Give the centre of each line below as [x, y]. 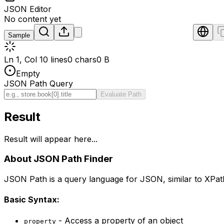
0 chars [82, 59]
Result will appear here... [51, 139]
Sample [19, 35]
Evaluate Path [121, 94]
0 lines [55, 59]
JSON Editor [28, 9]
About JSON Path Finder [58, 159]
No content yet [32, 19]
